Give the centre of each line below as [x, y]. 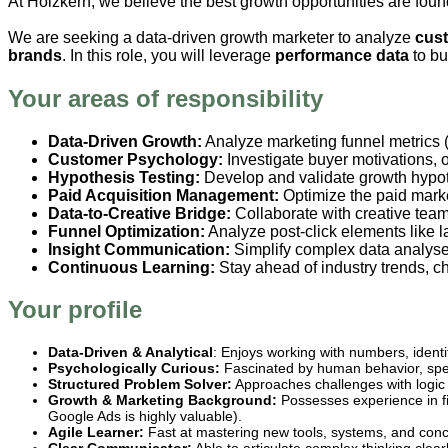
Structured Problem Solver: [140, 384]
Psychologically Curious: [134, 368]
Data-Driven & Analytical [130, 352]
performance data [342, 55]
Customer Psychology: [135, 159]
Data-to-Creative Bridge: [139, 213]
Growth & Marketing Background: [162, 400]
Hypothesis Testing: [124, 177]
